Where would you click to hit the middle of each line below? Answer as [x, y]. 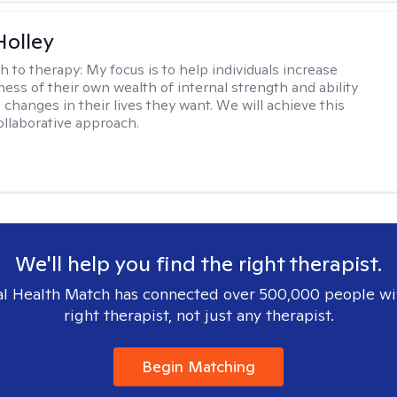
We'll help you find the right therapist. [198, 264]
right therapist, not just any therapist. [198, 315]
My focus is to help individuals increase [212, 70]
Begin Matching [198, 366]
